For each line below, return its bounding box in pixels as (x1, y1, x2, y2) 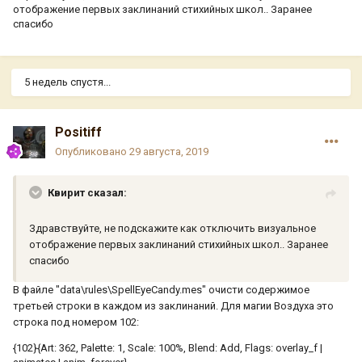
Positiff (55, 124, 102, 141)
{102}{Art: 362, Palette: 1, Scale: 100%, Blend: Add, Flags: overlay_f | (13, 342, 322, 355)
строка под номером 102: (13, 316, 139, 329)
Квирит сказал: (48, 187, 127, 200)
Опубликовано (55, 145, 129, 158)
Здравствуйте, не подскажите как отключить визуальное (29, 222, 316, 235)
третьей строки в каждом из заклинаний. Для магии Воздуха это (13, 300, 334, 313)
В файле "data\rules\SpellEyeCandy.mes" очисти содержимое (13, 284, 309, 297)
